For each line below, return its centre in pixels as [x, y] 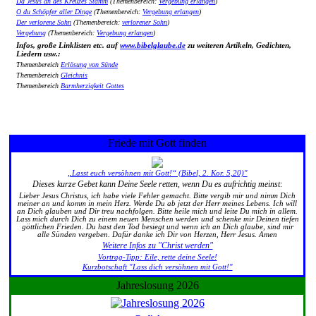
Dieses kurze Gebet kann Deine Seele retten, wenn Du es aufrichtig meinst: [157, 184]
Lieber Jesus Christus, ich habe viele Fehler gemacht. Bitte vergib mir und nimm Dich [157, 195]
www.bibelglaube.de [153, 45]
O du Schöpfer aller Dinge [54, 12]
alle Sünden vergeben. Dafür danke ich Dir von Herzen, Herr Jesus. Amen [157, 234]
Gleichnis [74, 75]
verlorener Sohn [145, 23]
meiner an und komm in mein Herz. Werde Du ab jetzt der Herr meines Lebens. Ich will [157, 203]
